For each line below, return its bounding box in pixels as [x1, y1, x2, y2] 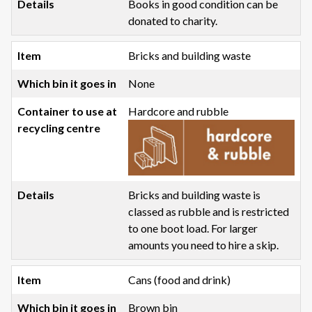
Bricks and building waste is [128, 187, 261, 201]
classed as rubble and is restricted [128, 204, 290, 218]
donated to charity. [128, 14, 218, 28]
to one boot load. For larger [128, 221, 258, 235]
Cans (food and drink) [128, 272, 231, 286]
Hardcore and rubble [128, 104, 229, 118]
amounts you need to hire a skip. [128, 237, 279, 251]
